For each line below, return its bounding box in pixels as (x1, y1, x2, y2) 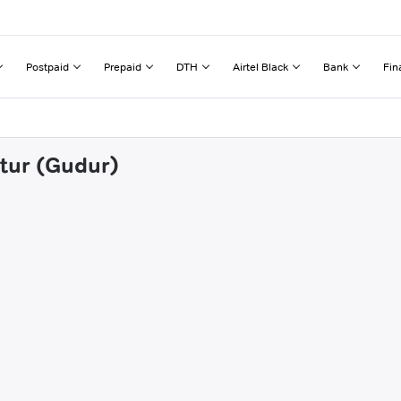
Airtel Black (233, 59, 288, 73)
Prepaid (104, 59, 141, 73)
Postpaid (26, 59, 69, 73)
